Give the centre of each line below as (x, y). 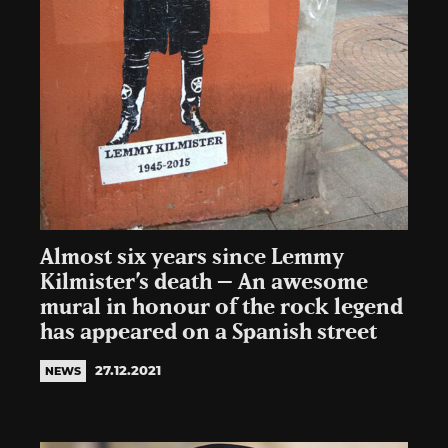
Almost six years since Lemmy (192, 257)
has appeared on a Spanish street (208, 332)
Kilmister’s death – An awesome (204, 282)
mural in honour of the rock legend (221, 307)
